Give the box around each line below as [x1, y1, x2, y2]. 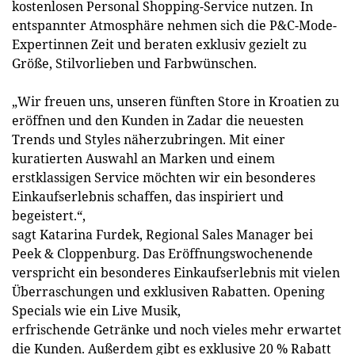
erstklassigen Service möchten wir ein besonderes [12, 169, 315, 186]
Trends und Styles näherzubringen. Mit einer [12, 131, 285, 148]
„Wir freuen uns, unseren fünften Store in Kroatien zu [12, 93, 339, 110]
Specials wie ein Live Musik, [12, 302, 181, 319]
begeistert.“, [12, 207, 86, 224]
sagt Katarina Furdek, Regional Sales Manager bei [12, 226, 313, 243]
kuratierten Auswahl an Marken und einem [12, 150, 275, 167]
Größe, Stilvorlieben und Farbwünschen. [12, 55, 257, 72]
